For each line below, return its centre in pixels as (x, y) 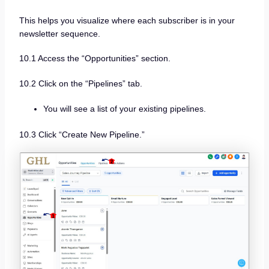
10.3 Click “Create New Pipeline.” (82, 134)
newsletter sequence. (59, 33)
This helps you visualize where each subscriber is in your (127, 20)
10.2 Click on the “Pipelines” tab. (80, 83)
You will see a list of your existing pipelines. (124, 108)
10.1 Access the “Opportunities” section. (95, 59)
